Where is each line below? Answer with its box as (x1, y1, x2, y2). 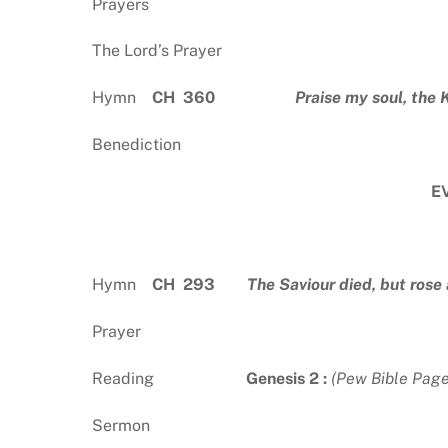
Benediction (92, 135, 181, 155)
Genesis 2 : (246, 369, 331, 388)
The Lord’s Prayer (92, 41, 222, 61)
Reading (92, 369, 246, 388)
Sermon (92, 415, 150, 435)
